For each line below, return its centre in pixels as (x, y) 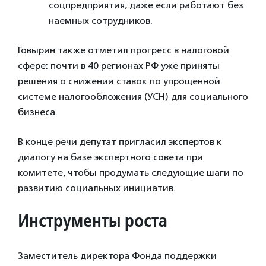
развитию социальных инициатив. (98, 188)
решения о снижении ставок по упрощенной (119, 81)
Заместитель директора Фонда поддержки (117, 256)
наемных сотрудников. (101, 21)
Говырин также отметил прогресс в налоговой (123, 50)
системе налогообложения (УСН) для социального (133, 97)
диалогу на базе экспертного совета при (110, 157)
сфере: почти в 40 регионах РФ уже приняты (119, 66)
